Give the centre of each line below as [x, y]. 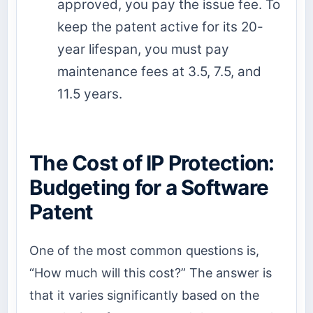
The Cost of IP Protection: [152, 162]
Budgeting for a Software [149, 187]
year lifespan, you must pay [143, 49]
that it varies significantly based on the [144, 296]
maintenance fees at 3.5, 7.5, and [159, 71]
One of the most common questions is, [144, 251]
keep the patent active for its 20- [160, 27]
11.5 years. [90, 94]
